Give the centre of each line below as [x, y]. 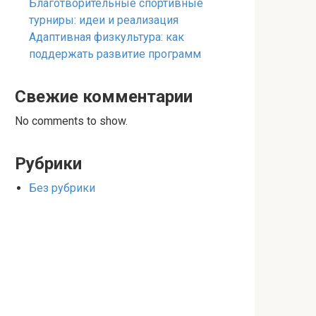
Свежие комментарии [104, 97]
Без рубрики [62, 188]
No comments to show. [71, 121]
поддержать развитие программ [115, 54]
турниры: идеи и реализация [104, 20]
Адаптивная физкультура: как [107, 37]
